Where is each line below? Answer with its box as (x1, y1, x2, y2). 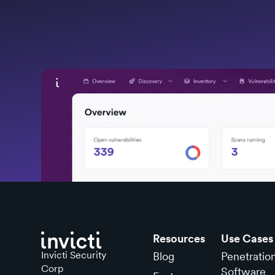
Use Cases (221, 232, 274, 246)
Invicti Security (41, 249, 107, 261)
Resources (153, 232, 206, 246)
